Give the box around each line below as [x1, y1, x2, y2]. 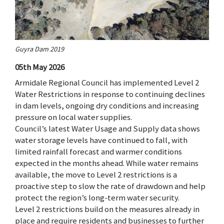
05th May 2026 [15, 61, 64, 73]
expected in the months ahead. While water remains [15, 157, 198, 169]
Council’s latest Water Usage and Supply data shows [15, 123, 200, 134]
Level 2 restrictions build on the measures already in [15, 203, 199, 215]
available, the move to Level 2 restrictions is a [15, 169, 177, 180]
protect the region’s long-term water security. [15, 192, 179, 203]
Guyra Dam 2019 [15, 44, 64, 53]
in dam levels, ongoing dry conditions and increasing [15, 100, 199, 111]
